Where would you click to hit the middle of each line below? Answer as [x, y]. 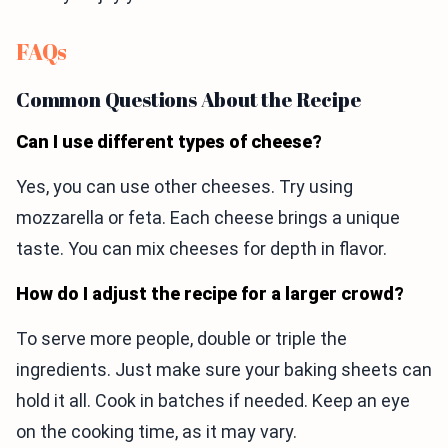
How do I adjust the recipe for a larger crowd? [210, 294]
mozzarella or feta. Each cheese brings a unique [208, 218]
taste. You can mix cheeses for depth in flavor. [201, 249]
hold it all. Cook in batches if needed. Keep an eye [213, 401]
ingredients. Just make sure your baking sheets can [224, 370]
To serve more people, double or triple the [181, 339]
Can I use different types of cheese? [169, 142]
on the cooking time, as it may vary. [156, 432]
